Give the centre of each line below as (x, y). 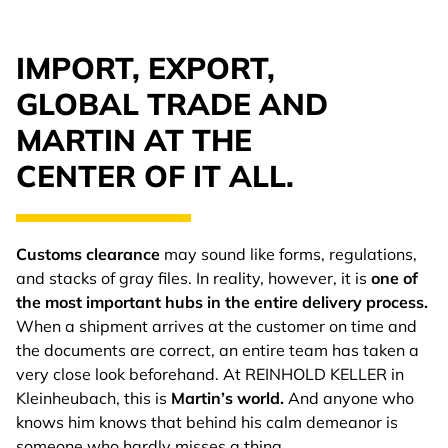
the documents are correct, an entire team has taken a (217, 350)
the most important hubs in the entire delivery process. (222, 302)
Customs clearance (88, 254)
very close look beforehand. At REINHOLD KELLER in (210, 374)
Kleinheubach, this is (93, 398)
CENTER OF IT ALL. (155, 176)
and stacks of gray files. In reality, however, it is (193, 278)
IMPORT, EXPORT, (145, 68)
